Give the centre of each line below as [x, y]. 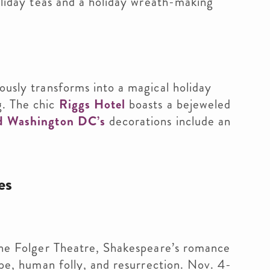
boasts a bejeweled [178, 104]
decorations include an [168, 121]
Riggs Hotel [92, 104]
